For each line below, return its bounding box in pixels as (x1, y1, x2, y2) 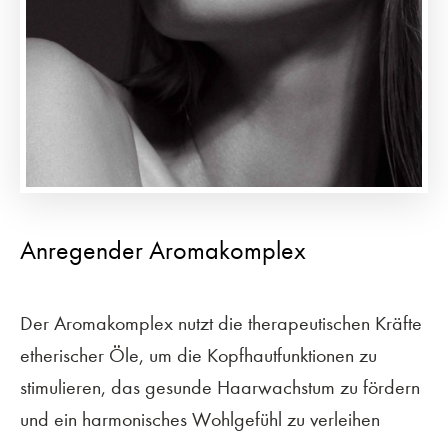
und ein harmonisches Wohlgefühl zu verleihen (20, 407, 380, 431)
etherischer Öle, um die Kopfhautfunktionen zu (20, 343, 377, 367)
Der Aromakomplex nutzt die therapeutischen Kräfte (20, 311, 422, 335)
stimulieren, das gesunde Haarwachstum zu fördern (20, 375, 420, 399)
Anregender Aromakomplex (20, 234, 306, 266)
